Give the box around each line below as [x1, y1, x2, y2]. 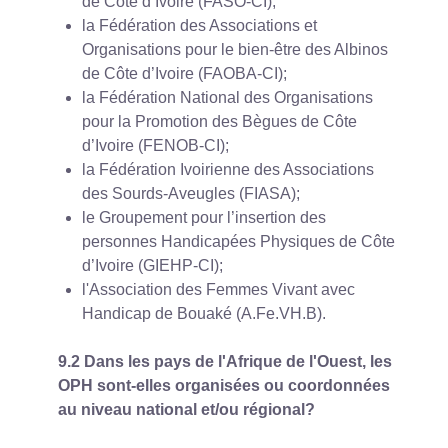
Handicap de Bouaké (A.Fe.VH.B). [82, 305, 326, 323]
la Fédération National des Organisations [82, 89, 373, 107]
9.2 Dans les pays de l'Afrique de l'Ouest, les [58, 353, 392, 371]
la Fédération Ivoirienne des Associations [82, 161, 374, 179]
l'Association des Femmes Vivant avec [82, 281, 355, 299]
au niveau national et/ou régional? [58, 401, 315, 419]
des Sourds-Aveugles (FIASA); [82, 185, 300, 203]
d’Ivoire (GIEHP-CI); [82, 257, 223, 275]
